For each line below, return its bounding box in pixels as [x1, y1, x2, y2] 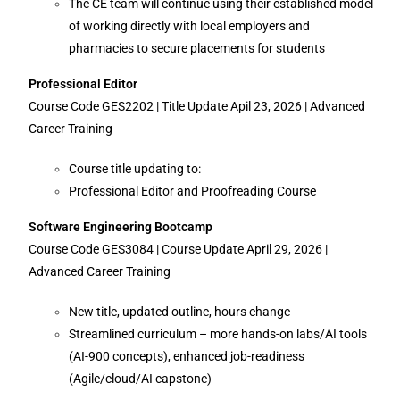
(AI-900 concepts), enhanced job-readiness [69, 349, 305, 363]
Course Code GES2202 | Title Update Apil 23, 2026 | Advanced [29, 99, 366, 113]
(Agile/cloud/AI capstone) [69, 371, 218, 386]
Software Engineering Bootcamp [29, 220, 213, 234]
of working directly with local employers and [69, 19, 311, 33]
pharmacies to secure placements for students [69, 41, 326, 55]
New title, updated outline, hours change [69, 304, 294, 319]
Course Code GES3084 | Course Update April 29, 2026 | [29, 242, 329, 256]
